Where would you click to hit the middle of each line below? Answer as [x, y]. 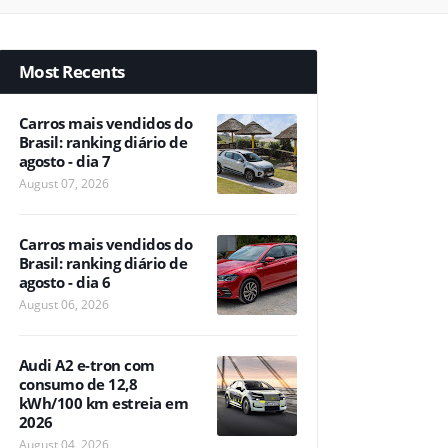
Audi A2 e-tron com [86, 365]
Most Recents [71, 71]
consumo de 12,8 [77, 384]
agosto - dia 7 [64, 161]
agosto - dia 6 [64, 282]
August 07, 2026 [63, 183]
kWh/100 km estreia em [103, 403]
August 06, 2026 [63, 304]
